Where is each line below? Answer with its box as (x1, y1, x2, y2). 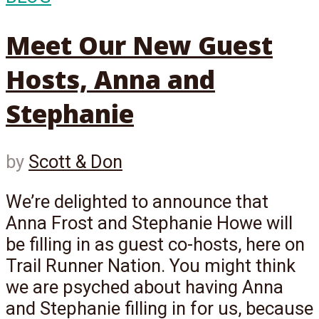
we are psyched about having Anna (6, 276, 283, 298)
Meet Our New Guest (6, 28, 273, 63)
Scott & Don (28, 151, 122, 173)
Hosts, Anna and (6, 62, 215, 97)
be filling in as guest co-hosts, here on (6, 233, 305, 255)
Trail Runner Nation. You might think (6, 254, 296, 276)
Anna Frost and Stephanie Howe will (6, 211, 293, 234)
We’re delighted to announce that (6, 190, 268, 212)
